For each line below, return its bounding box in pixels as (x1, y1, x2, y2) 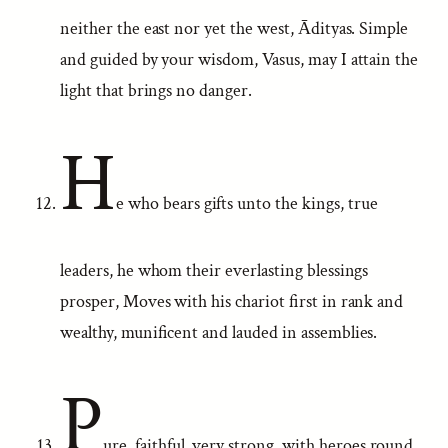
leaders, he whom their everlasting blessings (60, 259, 369, 282)
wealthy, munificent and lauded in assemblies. (60, 321, 378, 344)
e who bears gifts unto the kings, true (115, 192, 378, 215)
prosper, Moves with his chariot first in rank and (60, 290, 404, 313)
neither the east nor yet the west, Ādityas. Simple (60, 17, 409, 40)
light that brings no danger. (60, 79, 252, 102)
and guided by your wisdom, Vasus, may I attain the (60, 48, 419, 71)
